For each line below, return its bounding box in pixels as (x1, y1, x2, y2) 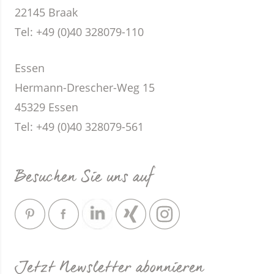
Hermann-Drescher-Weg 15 (15, 80, 155, 95)
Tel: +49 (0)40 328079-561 (15, 119, 144, 134)
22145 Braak (15, 5, 78, 20)
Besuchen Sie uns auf (15, 165, 154, 190)
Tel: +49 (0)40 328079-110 (15, 24, 144, 39)
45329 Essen (15, 100, 78, 114)
